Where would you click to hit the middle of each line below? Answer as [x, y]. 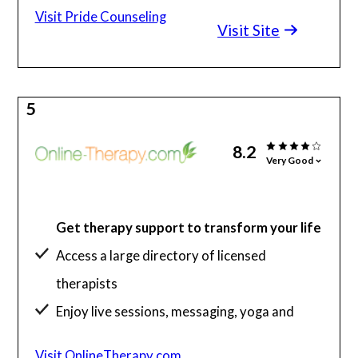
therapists [87, 283]
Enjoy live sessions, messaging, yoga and [175, 311]
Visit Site [249, 30]
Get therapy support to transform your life [189, 227]
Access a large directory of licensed [161, 255]
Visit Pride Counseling [100, 17]
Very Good [290, 160]
